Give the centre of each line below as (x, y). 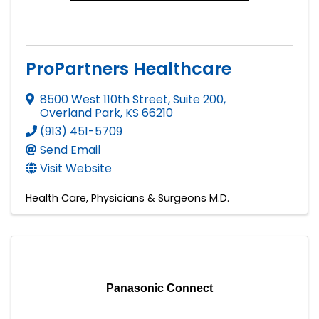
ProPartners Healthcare (129, 68)
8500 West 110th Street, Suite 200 (132, 99)
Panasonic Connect (159, 288)
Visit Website (76, 168)
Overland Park (80, 113)
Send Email (70, 150)
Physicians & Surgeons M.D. (160, 198)
